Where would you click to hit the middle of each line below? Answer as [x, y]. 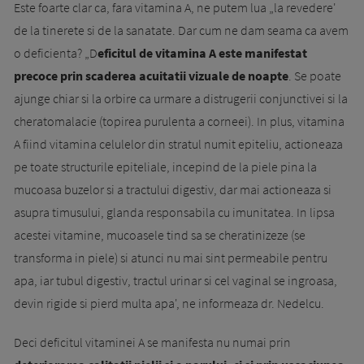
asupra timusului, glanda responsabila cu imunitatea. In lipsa [174, 212]
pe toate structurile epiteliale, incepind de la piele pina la [165, 166]
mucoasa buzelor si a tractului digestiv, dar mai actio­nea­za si [173, 189]
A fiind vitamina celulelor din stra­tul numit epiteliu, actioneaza [178, 143]
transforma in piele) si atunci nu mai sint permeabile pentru [171, 257]
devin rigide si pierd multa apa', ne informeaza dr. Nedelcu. [169, 303]
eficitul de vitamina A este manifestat [202, 52]
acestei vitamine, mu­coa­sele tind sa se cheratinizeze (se [160, 234]
